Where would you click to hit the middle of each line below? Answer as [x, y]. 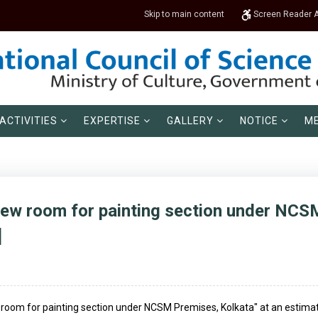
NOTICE [259, 121]
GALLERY [190, 121]
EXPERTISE [112, 121]
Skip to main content [184, 14]
